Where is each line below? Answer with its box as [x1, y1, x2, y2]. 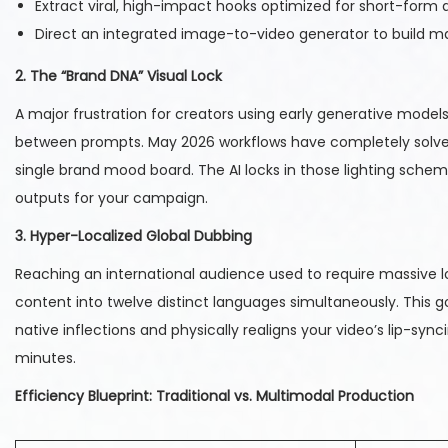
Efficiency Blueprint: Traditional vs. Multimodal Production [15, 386, 414, 407]
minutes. [15, 348, 76, 369]
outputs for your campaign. [15, 188, 208, 209]
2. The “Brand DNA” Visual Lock [15, 66, 222, 87]
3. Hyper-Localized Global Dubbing [15, 226, 252, 247]
